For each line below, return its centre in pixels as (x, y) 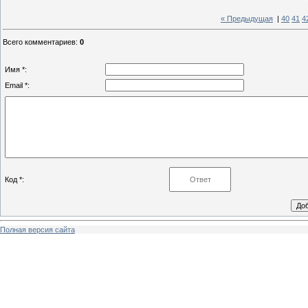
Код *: (14, 179)
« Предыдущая (247, 19)
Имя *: (16, 69)
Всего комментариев (39, 42)
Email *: (17, 85)
